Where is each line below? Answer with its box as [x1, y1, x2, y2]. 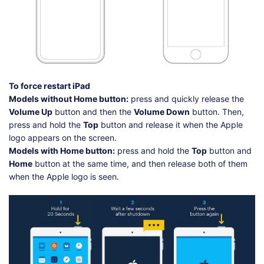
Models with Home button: [9, 145, 115, 156]
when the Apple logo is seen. [9, 171, 119, 181]
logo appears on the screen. [9, 132, 117, 143]
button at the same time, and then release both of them [32, 158, 247, 169]
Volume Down [134, 106, 190, 117]
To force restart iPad [9, 80, 90, 91]
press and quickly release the [128, 93, 244, 104]
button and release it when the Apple [98, 119, 243, 130]
